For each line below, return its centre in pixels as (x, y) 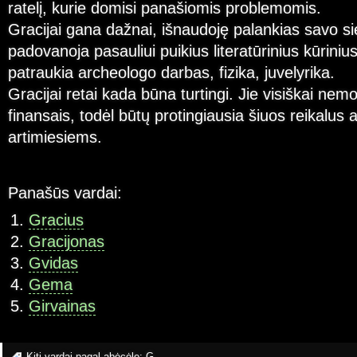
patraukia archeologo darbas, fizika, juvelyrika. (171, 73)
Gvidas (53, 263)
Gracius (56, 220)
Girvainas (62, 306)
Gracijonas (66, 242)
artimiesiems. (55, 137)
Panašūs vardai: (65, 192)
